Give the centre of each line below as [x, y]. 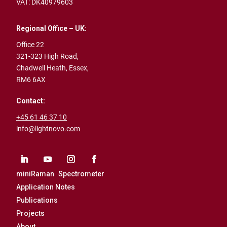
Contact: [31, 101]
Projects [30, 214]
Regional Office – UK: [51, 29]
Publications [37, 200]
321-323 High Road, [47, 56]
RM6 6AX [31, 80]
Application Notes [46, 187]
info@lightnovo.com [48, 129]
